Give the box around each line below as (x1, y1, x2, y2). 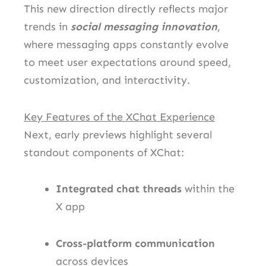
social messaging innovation (71, 20, 217, 34)
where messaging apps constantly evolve (24, 38, 229, 52)
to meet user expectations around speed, (24, 56, 231, 69)
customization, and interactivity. (24, 74, 190, 87)
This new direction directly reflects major (24, 2, 228, 16)
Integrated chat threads (56, 182, 182, 196)
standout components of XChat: (24, 145, 184, 159)
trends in (24, 20, 71, 34)
